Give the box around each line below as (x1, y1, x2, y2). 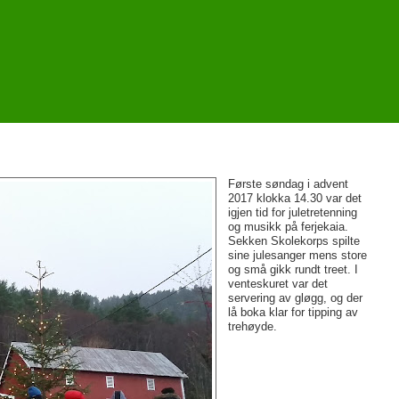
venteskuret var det (227, 277, 328, 291)
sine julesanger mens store (227, 248, 367, 263)
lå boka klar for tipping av (227, 305, 358, 320)
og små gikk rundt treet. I (227, 263, 358, 277)
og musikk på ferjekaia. (227, 220, 348, 234)
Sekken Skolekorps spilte (227, 234, 360, 248)
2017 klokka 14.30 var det (227, 191, 362, 206)
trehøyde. (227, 320, 277, 334)
